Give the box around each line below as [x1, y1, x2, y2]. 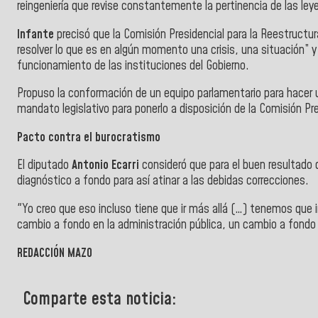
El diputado [17, 157, 69, 175]
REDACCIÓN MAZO [17, 244, 92, 262]
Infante [17, 26, 57, 43]
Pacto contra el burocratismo [17, 128, 160, 146]
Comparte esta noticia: [23, 287, 177, 312]
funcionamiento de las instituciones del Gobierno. [17, 57, 249, 75]
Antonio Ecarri [69, 157, 142, 175]
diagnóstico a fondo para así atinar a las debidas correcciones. [17, 172, 309, 190]
